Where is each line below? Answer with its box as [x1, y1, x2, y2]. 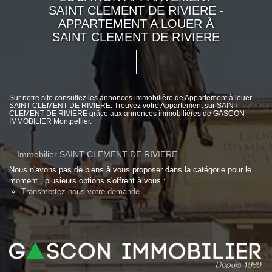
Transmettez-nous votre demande [21, 187, 140, 196]
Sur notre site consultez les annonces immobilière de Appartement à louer [9, 93, 252, 102]
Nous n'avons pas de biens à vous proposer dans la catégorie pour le [9, 165, 251, 174]
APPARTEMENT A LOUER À [58, 17, 214, 30]
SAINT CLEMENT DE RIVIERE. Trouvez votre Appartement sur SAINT [9, 101, 238, 110]
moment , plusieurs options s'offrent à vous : [9, 176, 166, 185]
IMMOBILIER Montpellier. [9, 117, 92, 126]
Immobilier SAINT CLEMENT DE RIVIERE [17, 149, 177, 159]
